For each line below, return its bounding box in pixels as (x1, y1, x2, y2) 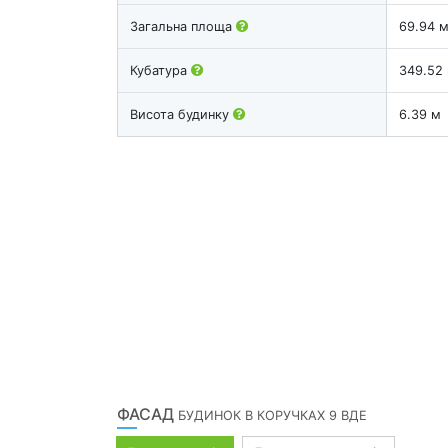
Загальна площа (130, 18, 236, 34)
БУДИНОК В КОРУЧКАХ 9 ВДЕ (178, 407, 367, 423)
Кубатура (130, 62, 191, 78)
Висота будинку (130, 106, 233, 122)
